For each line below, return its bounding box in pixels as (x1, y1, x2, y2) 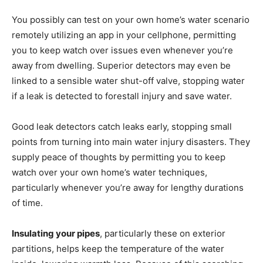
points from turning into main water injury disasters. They (12, 136, 250, 147)
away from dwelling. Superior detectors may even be (12, 59, 231, 71)
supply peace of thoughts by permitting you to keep (12, 151, 225, 163)
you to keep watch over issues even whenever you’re (12, 44, 233, 56)
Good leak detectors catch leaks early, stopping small (12, 120, 232, 132)
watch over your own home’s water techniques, (12, 166, 207, 178)
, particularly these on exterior (100, 227, 225, 239)
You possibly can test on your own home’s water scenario (12, 14, 249, 25)
